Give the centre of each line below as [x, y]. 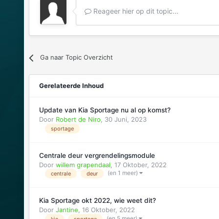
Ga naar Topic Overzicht [76, 57]
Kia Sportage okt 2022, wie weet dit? [97, 201]
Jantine [67, 210]
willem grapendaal [83, 164]
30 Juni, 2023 [125, 120]
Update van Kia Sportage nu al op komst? [105, 110]
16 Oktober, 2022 [108, 210]
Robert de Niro [78, 120]
